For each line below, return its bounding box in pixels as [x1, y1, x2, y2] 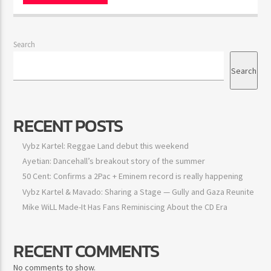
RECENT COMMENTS [13, 237, 160, 264]
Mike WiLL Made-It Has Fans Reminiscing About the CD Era [22, 201, 228, 212]
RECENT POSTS [13, 113, 123, 139]
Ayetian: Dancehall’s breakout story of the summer [22, 155, 206, 167]
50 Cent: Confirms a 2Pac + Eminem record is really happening [22, 171, 244, 182]
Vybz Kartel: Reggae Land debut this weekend [22, 140, 189, 152]
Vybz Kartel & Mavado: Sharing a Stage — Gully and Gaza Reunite [22, 186, 255, 197]
